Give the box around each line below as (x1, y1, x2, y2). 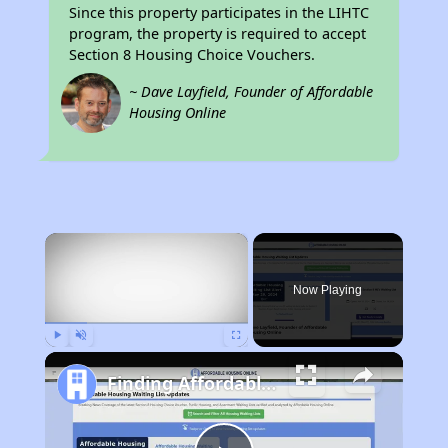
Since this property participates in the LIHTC (69, 3, 370, 22)
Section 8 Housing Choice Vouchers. (69, 45, 316, 64)
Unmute (80, 351, 111, 361)
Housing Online (129, 103, 227, 122)
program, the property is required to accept (69, 24, 367, 43)
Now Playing (293, 283, 363, 297)
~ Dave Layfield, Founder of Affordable (129, 82, 374, 101)
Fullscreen (235, 351, 274, 361)
